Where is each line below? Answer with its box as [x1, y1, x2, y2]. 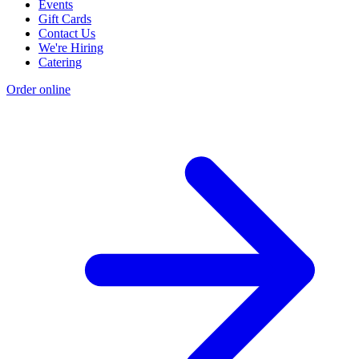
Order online [6, 83, 71, 97]
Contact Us [38, 26, 95, 41]
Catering [38, 55, 82, 70]
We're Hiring [38, 41, 103, 55]
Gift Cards [38, 12, 91, 26]
